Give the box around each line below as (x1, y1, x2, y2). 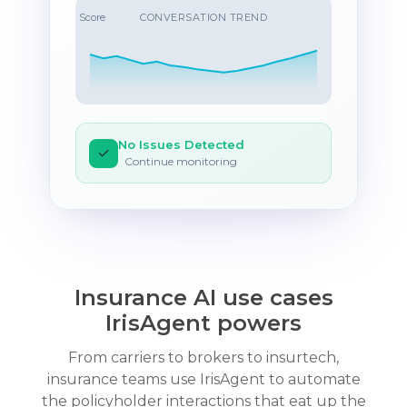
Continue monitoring (124, 154, 238, 169)
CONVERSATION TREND (140, 11, 267, 25)
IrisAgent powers (105, 309, 302, 336)
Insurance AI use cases (74, 283, 333, 311)
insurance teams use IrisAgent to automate (46, 370, 361, 388)
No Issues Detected (117, 137, 244, 153)
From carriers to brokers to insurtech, (68, 348, 339, 366)
